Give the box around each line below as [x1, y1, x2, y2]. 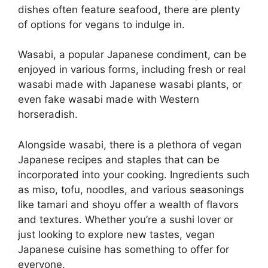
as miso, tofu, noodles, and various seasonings [18, 183, 244, 196]
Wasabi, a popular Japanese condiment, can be [18, 48, 246, 61]
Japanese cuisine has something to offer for [18, 243, 229, 255]
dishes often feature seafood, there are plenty [18, 3, 240, 16]
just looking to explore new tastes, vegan [18, 228, 215, 240]
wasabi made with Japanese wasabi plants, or [18, 78, 242, 91]
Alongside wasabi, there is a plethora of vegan [18, 138, 242, 151]
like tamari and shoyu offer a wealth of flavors [18, 198, 239, 211]
